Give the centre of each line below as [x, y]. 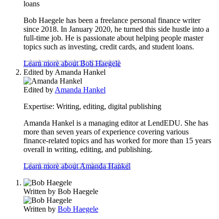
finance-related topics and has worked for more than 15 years [117, 140]
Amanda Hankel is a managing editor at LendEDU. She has [116, 123]
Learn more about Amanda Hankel [77, 166]
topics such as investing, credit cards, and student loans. [109, 46]
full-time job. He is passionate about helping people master [113, 38]
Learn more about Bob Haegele [72, 63]
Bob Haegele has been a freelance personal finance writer [112, 20]
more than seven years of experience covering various [106, 131]
